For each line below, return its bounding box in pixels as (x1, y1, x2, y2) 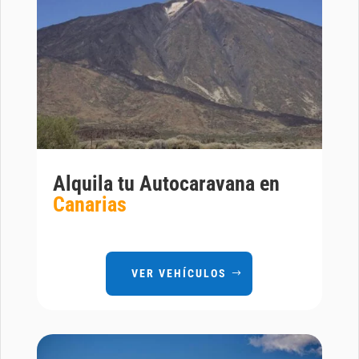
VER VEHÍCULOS (131, 266, 228, 280)
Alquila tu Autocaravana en (52, 171, 280, 196)
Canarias (52, 192, 127, 216)
